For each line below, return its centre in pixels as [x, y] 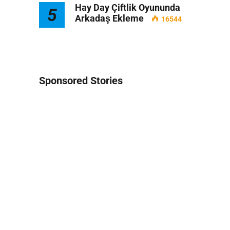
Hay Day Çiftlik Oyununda [128, 7]
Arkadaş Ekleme [109, 18]
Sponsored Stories [81, 81]
